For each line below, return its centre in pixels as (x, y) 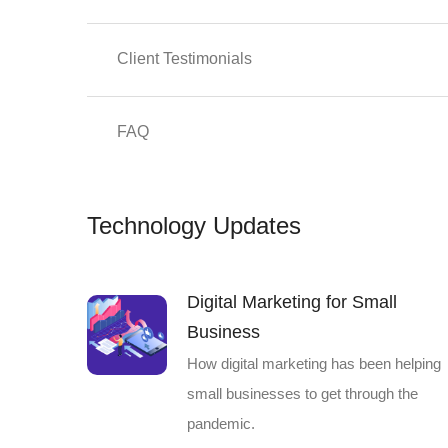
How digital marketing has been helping (314, 363)
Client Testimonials (184, 58)
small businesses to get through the (302, 393)
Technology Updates (194, 225)
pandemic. (221, 423)
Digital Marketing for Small (292, 302)
